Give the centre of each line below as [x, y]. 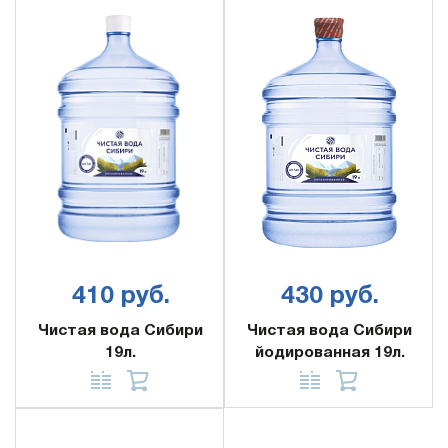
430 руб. [329, 296]
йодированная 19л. [329, 353]
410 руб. [120, 296]
